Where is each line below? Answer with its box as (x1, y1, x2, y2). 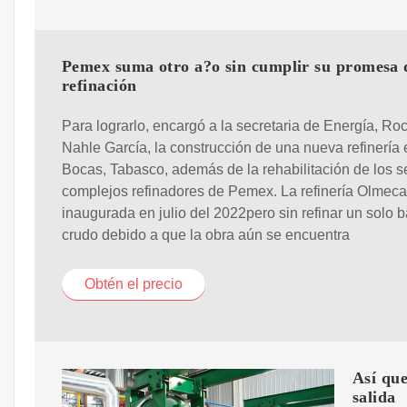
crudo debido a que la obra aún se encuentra (62, 227, 350, 243)
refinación (62, 75, 137, 94)
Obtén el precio (84, 276, 183, 293)
